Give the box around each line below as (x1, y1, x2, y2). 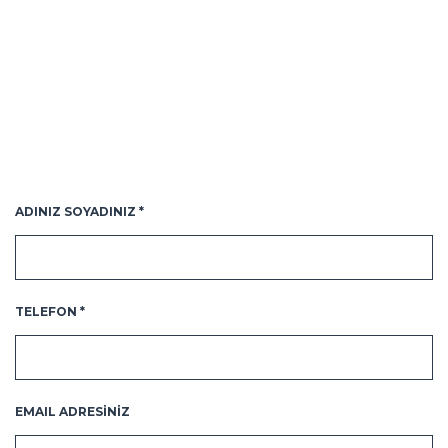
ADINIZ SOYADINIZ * (15, 204, 144, 219)
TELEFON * (15, 304, 85, 319)
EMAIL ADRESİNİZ (15, 404, 130, 419)
